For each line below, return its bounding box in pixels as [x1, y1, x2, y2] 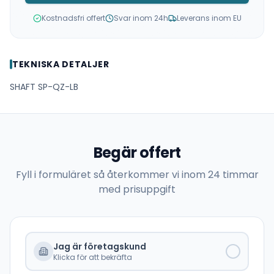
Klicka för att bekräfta [53, 251, 132, 262]
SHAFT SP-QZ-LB [10, 80, 78, 93]
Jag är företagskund [53, 240, 146, 253]
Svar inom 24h [113, 12, 168, 23]
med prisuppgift [98, 182, 176, 196]
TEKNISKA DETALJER [12, 57, 109, 70]
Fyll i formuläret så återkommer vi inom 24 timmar [15, 167, 259, 182]
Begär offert [93, 142, 181, 163]
